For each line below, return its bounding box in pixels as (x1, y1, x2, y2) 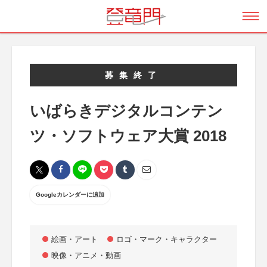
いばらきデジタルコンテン (30, 102, 223, 120)
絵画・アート (51, 235, 98, 244)
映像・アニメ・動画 (51, 251, 121, 260)
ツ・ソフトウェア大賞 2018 (30, 127, 226, 145)
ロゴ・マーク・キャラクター (116, 235, 217, 244)
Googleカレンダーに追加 (36, 191, 104, 198)
